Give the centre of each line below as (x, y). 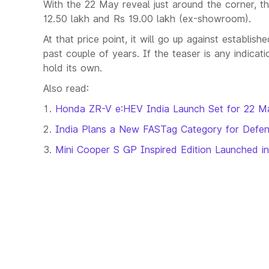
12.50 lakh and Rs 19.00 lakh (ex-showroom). (147, 19)
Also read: (66, 88)
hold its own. (73, 68)
